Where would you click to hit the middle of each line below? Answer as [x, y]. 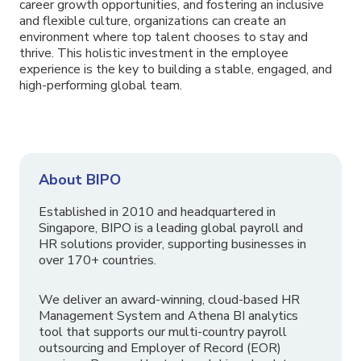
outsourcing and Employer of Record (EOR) [160, 349]
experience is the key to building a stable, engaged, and [176, 70]
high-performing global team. [101, 86]
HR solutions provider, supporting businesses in [172, 245]
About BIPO [80, 180]
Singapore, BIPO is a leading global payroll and [171, 228]
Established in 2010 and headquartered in [157, 212]
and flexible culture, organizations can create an [153, 21]
